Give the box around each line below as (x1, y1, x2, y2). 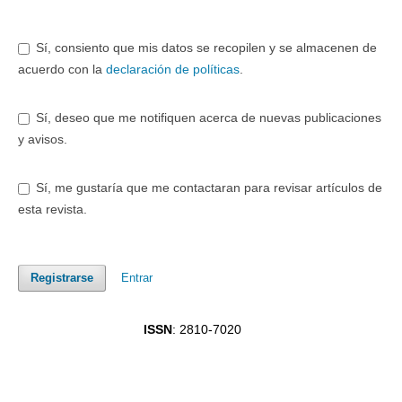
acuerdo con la (17, 61, 106, 76)
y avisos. (17, 131, 67, 146)
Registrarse (30, 271, 93, 285)
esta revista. (17, 201, 87, 216)
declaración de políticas (105, 61, 240, 76)
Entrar (121, 270, 153, 284)
